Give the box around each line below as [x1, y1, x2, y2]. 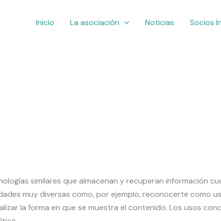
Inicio [36, 17, 55, 28]
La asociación [70, 17, 120, 28]
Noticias [145, 17, 174, 28]
